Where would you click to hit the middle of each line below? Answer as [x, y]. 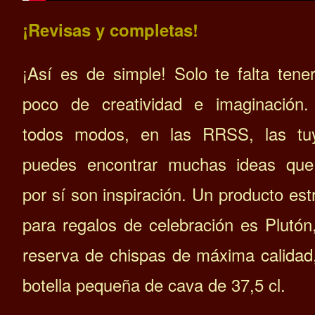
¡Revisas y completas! [110, 30]
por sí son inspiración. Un [121, 194]
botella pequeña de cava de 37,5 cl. [154, 285]
